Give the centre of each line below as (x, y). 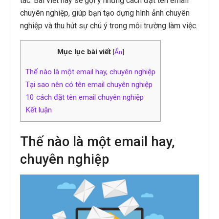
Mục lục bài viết (84, 52)
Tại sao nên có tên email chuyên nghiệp (89, 85)
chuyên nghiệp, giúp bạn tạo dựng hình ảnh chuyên (105, 13)
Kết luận (39, 110)
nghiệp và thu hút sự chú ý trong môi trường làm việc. (109, 25)
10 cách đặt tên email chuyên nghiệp (85, 98)
